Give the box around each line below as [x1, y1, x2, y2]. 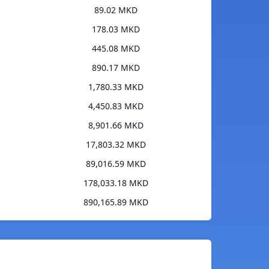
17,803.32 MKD [85, 139, 146, 151]
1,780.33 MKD [88, 81, 144, 93]
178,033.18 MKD [83, 177, 148, 189]
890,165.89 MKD [83, 196, 148, 208]
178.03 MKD [91, 23, 140, 35]
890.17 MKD [91, 62, 140, 74]
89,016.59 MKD [85, 158, 146, 170]
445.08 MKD [91, 43, 140, 55]
